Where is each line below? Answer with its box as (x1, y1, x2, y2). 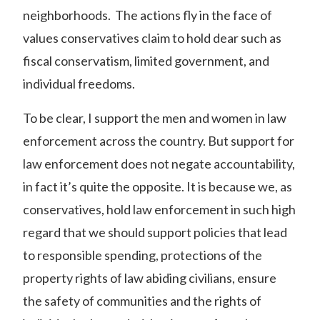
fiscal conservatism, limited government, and (23, 53, 269, 69)
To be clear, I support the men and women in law (23, 110, 286, 126)
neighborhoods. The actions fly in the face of (23, 7, 272, 23)
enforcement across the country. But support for (23, 133, 294, 149)
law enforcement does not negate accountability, (23, 156, 295, 171)
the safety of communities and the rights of (23, 293, 261, 309)
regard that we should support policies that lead (23, 224, 287, 240)
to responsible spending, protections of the (23, 247, 262, 263)
